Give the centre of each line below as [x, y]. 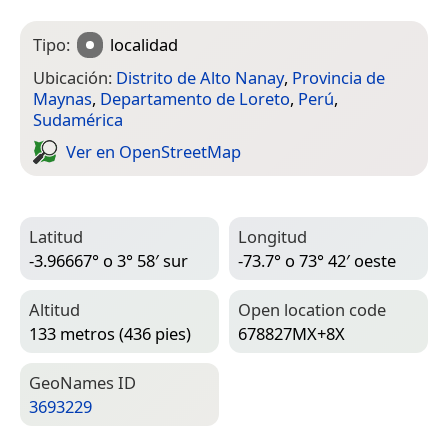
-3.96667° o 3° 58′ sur [108, 261]
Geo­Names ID [82, 382]
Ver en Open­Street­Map [153, 152]
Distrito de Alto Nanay [200, 77]
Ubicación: [74, 77]
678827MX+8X [291, 334]
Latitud [56, 236]
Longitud [272, 236]
